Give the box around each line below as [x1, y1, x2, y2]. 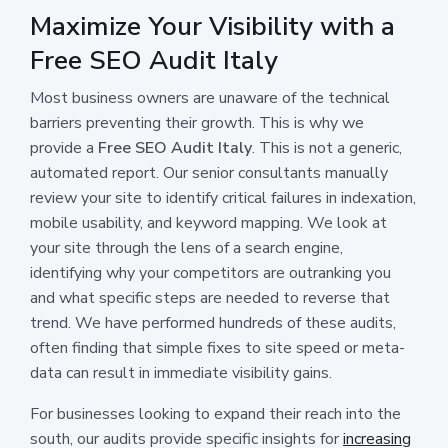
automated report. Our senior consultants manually [30, 161, 388, 184]
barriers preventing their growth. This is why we [30, 111, 364, 134]
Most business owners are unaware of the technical [30, 86, 390, 109]
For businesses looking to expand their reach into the [30, 402, 401, 425]
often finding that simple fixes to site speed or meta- [30, 336, 405, 359]
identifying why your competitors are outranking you [30, 261, 391, 284]
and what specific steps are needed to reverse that [30, 286, 390, 309]
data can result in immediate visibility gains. [30, 361, 332, 384]
